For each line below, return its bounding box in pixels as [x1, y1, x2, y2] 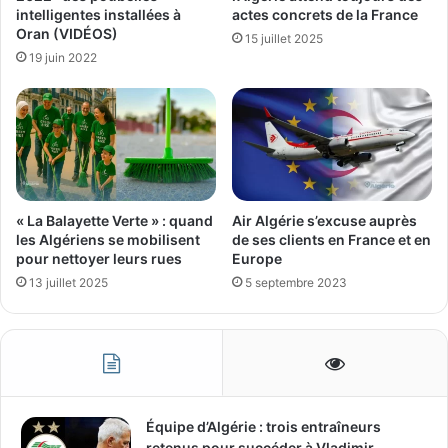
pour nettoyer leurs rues [16, 249, 182, 267]
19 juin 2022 [29, 49, 97, 65]
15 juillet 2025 [245, 31, 323, 47]
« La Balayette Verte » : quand [16, 211, 213, 229]
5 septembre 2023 [245, 274, 347, 290]
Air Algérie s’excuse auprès [232, 211, 417, 229]
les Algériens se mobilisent [16, 230, 200, 248]
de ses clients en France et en [232, 230, 431, 248]
